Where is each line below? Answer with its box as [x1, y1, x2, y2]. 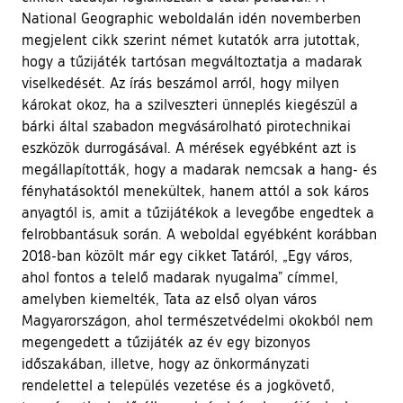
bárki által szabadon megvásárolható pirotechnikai [22, 116, 351, 135]
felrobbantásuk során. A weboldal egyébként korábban [22, 224, 377, 243]
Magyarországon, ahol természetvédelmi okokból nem [22, 310, 373, 329]
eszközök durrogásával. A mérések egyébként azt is [22, 138, 356, 157]
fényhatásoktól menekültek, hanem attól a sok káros [22, 181, 369, 200]
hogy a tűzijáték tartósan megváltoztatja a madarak [22, 51, 363, 70]
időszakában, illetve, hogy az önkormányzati [22, 354, 309, 372]
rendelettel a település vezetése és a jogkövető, [22, 375, 335, 394]
